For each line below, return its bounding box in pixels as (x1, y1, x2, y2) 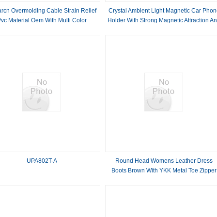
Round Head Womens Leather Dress (115, 157, 213, 164)
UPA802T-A (27, 157, 58, 164)
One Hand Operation (137, 27, 192, 33)
